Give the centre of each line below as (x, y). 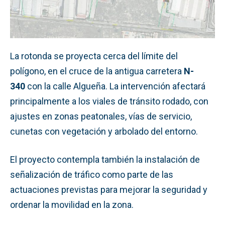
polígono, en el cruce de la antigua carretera (97, 71)
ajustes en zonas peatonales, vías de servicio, (101, 116)
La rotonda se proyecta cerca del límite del (94, 56)
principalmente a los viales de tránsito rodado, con (109, 101)
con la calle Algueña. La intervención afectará (115, 86)
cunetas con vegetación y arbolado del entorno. (104, 131)
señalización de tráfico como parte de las (92, 174)
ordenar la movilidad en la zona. (72, 204)
